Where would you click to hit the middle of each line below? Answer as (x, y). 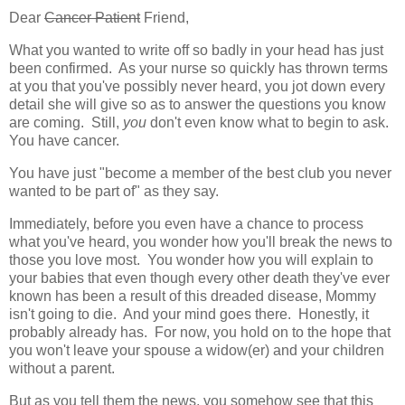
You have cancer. (64, 141)
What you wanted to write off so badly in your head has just (196, 51)
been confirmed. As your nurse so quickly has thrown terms (198, 69)
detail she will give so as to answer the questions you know (198, 105)
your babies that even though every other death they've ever (199, 278)
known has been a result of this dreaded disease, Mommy (193, 296)
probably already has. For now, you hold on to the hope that (200, 332)
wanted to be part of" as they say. (114, 192)
